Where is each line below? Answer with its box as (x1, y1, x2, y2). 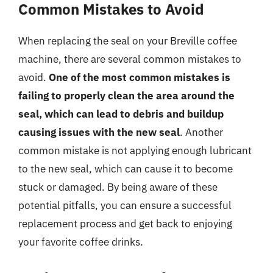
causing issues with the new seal (18, 125, 180, 139)
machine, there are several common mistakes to (18, 52, 241, 66)
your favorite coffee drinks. (18, 235, 143, 249)
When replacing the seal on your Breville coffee (18, 34, 237, 48)
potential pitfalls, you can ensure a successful (18, 198, 232, 212)
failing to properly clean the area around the (18, 88, 235, 102)
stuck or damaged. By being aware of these (18, 180, 218, 194)
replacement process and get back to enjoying (18, 216, 232, 230)
